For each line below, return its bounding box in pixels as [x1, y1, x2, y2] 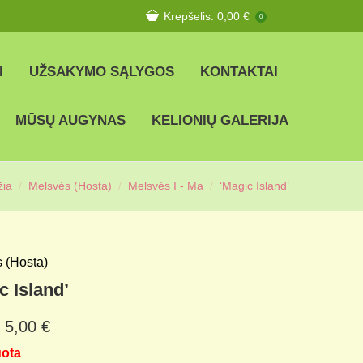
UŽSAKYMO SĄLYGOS [29, 64, 174, 79]
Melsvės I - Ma [128, 179, 203, 192]
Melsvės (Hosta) [28, 179, 112, 192]
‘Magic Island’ [220, 179, 289, 192]
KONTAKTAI [200, 64, 278, 79]
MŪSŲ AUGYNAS [15, 113, 126, 128]
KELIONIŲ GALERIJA [152, 113, 288, 128]
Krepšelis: [164, 9, 217, 23]
